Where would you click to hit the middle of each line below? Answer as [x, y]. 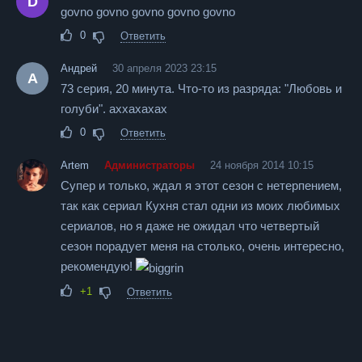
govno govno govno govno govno [148, 12]
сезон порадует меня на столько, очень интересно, [202, 246]
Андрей [79, 68]
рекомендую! [98, 266]
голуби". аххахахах [114, 109]
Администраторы [149, 165]
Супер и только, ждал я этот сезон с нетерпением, [201, 185]
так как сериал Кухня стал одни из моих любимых [200, 206]
